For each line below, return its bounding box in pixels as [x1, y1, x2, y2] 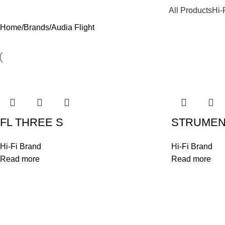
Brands [24, 23, 49, 32]
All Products [169, 6, 212, 15]
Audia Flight [51, 23, 94, 32]
